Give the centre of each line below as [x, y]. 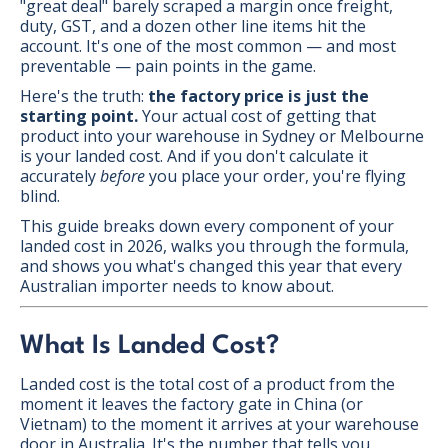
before [122, 175]
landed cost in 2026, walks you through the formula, [214, 245]
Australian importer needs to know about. [177, 285]
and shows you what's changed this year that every [211, 265]
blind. [40, 195]
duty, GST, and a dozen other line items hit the [193, 25]
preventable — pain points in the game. [168, 65]
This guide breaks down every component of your [207, 225]
